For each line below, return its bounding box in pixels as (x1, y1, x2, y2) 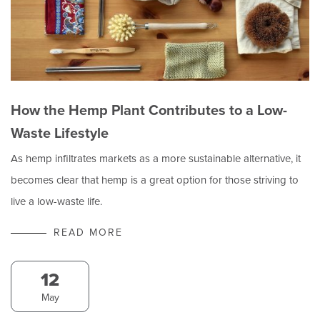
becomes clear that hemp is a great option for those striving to (11, 171, 299, 188)
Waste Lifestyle (11, 121, 109, 144)
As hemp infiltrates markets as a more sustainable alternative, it (11, 150, 301, 166)
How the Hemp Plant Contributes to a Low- (11, 99, 287, 121)
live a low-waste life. (11, 193, 102, 209)
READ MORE (54, 224, 123, 240)
